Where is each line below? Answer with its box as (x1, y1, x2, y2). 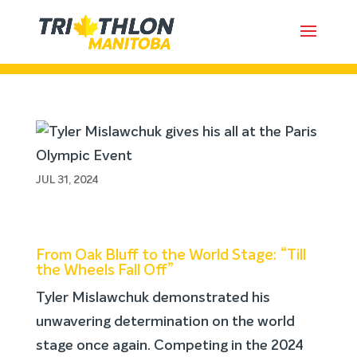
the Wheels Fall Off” (35, 263, 174, 278)
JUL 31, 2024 (35, 175, 99, 186)
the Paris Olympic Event (35, 32, 245, 59)
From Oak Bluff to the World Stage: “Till (35, 248, 306, 263)
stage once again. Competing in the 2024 (35, 339, 304, 353)
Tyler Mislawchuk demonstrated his (35, 291, 270, 305)
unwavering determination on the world (35, 315, 295, 329)
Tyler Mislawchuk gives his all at (35, 13, 316, 40)
